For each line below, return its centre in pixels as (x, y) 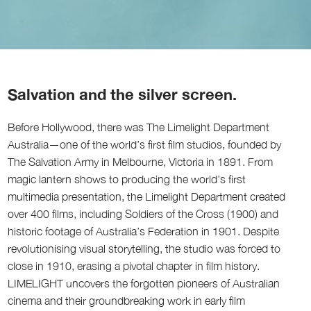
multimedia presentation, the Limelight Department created (147, 196)
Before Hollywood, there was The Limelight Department (139, 127)
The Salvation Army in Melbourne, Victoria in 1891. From (141, 161)
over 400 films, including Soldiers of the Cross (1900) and (143, 213)
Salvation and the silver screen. (123, 94)
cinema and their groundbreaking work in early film (127, 300)
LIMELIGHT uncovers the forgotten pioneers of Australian (144, 283)
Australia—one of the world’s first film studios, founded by (145, 144)
